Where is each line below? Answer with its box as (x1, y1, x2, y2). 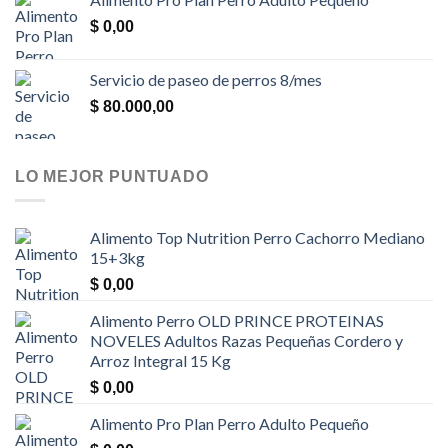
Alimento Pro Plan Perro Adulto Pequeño (90, 413, 369, 433)
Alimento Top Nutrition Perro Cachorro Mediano (90, 227, 425, 247)
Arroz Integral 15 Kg (90, 350, 231, 370)
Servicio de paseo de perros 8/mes (90, 69, 322, 89)
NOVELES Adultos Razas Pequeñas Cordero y (90, 330, 403, 350)
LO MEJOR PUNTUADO (15, 167, 209, 185)
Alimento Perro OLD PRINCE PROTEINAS (90, 310, 384, 330)
